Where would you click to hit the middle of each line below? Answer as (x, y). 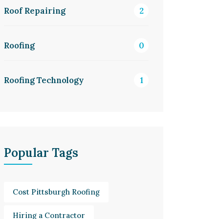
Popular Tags (41, 153)
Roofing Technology (44, 80)
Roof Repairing (35, 11)
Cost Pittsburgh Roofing (56, 192)
